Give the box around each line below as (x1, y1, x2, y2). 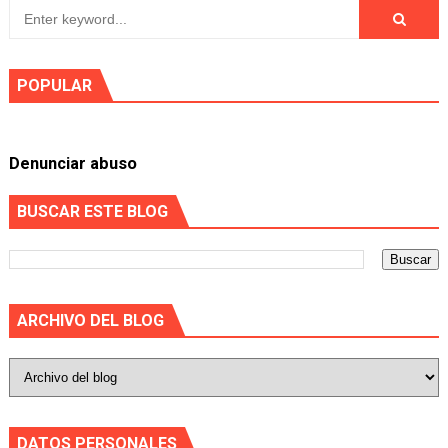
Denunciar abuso (8, 154, 137, 173)
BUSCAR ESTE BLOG (16, 202, 168, 221)
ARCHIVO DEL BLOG (16, 311, 164, 330)
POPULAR (16, 76, 92, 95)
